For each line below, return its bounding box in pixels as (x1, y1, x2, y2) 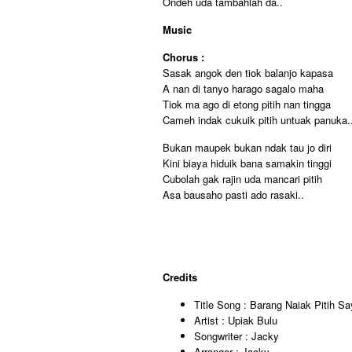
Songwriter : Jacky (194, 328, 279, 343)
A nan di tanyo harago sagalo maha (163, 81, 324, 96)
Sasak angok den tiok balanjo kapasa (163, 65, 333, 80)
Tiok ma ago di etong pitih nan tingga (163, 97, 331, 112)
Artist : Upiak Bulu (194, 313, 277, 328)
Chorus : (163, 49, 204, 64)
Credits (163, 269, 197, 284)
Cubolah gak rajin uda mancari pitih (163, 171, 322, 186)
